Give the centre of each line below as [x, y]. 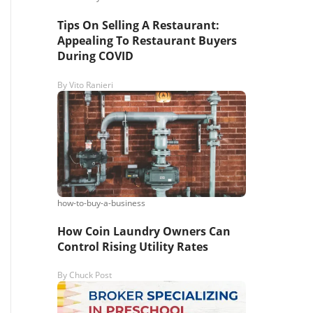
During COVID [95, 56]
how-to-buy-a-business [101, 203]
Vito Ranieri [91, 85]
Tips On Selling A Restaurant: [138, 26]
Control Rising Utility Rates [133, 246]
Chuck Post [90, 275]
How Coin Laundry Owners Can [144, 231]
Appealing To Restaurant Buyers [147, 41]
